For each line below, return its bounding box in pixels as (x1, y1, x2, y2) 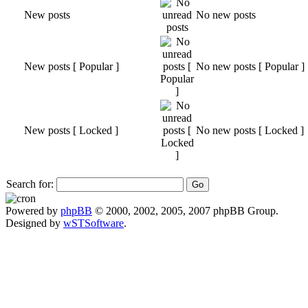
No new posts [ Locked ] (196, 124, 304, 136)
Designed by (5, 217, 63, 229)
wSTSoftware (63, 217, 124, 229)
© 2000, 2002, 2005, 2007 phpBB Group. (92, 204, 278, 217)
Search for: (6, 177, 54, 190)
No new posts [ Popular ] (196, 60, 305, 72)
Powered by (5, 204, 60, 217)
